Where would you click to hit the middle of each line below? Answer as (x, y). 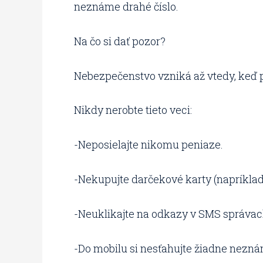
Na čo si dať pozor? (120, 41)
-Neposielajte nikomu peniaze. (149, 145)
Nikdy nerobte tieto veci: (133, 110)
